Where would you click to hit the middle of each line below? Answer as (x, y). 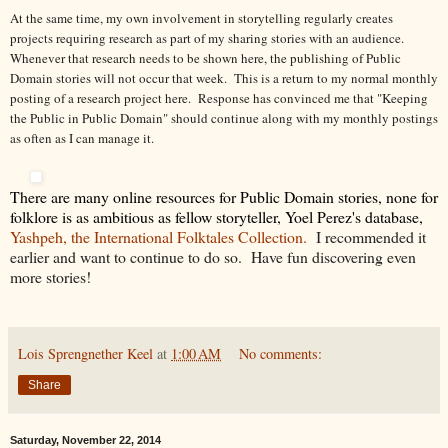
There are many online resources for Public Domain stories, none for (224, 196)
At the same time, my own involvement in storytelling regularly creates (201, 17)
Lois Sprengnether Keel (85, 353)
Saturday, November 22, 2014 (85, 439)
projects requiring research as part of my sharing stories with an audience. (209, 37)
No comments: (281, 353)
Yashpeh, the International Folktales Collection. (158, 236)
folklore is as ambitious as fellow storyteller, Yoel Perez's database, (216, 216)
